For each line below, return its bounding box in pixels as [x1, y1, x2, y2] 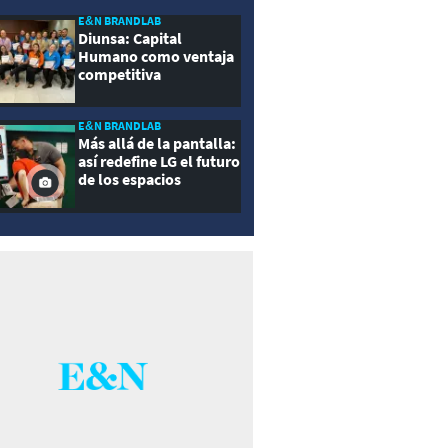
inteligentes [77, 187, 161, 208]
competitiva [77, 64, 161, 85]
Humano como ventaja [77, 46, 234, 67]
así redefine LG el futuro [77, 151, 240, 172]
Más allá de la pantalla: [77, 133, 236, 154]
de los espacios [77, 169, 181, 190]
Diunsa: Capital [77, 28, 182, 49]
